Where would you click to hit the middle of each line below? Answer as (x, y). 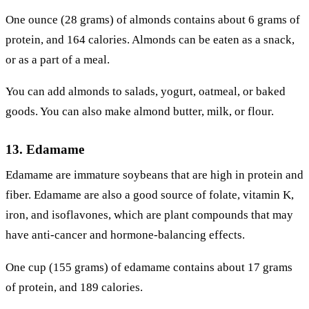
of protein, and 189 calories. (74, 287)
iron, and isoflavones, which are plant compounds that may (149, 215)
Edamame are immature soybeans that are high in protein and (154, 175)
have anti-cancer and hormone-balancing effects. (125, 235)
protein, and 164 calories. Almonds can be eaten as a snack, (150, 39)
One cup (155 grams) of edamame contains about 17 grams (149, 267)
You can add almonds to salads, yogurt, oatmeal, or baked (146, 92)
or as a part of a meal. (58, 59)
